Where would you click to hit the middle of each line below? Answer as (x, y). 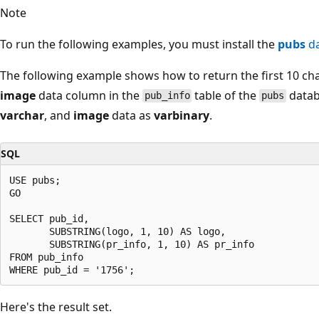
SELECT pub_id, (49, 218)
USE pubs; (35, 180)
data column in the (89, 95)
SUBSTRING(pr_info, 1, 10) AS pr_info (132, 244)
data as (131, 115)
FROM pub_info (46, 257)
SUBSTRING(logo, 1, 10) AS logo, (117, 231)
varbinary (182, 115)
